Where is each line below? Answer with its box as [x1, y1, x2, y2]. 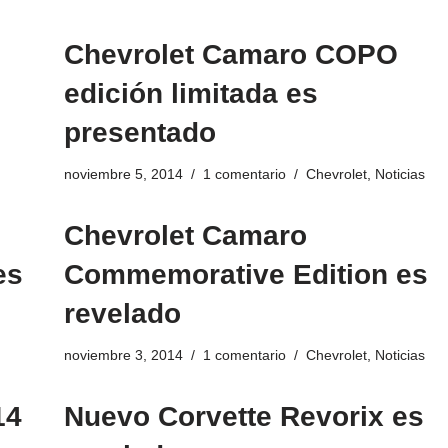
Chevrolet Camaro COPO [63, 39, 398, 71]
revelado [63, 298, 181, 330]
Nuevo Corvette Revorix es [63, 401, 424, 433]
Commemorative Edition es [63, 259, 428, 291]
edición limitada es [63, 78, 318, 110]
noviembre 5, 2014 [63, 166, 183, 183]
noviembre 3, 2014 [63, 347, 183, 364]
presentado [63, 117, 216, 149]
